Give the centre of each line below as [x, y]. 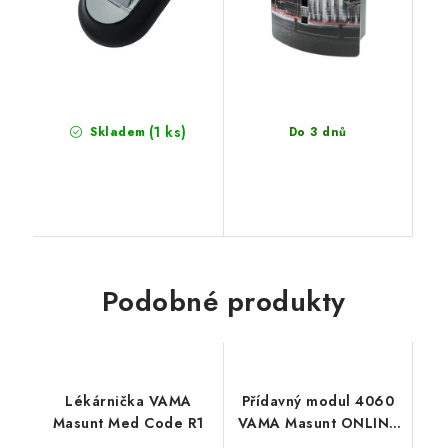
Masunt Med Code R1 [128, 422]
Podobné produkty [223, 301]
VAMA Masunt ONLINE [317, 422]
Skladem [115, 131]
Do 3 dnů [317, 131]
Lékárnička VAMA [128, 400]
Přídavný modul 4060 [317, 400]
